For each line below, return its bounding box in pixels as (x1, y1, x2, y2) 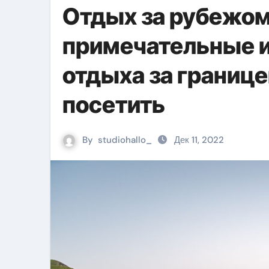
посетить (62, 91, 165, 118)
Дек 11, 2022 (174, 134, 224, 146)
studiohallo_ (98, 134, 152, 146)
